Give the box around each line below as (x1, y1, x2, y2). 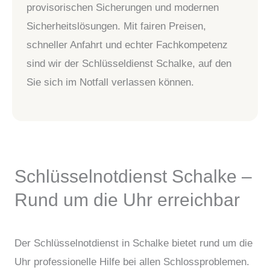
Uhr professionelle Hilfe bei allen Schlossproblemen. (14, 256, 250, 268)
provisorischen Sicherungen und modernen (27, 1, 219, 13)
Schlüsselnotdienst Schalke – (14, 166, 252, 186)
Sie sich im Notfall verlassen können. (27, 76, 194, 88)
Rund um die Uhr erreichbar (14, 189, 240, 210)
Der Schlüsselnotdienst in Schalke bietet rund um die (14, 237, 253, 249)
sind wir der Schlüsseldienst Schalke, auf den (27, 57, 231, 69)
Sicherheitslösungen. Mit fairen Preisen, (27, 20, 206, 32)
